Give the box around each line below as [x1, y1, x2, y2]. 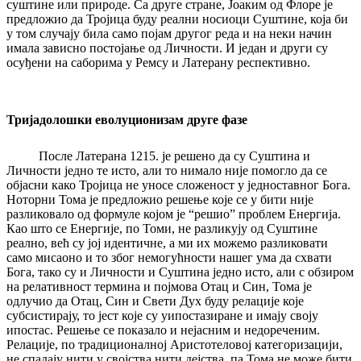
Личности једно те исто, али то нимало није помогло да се [6, 164, 327, 178]
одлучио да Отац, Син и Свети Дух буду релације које [6, 294, 304, 309]
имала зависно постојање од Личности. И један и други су [6, 41, 328, 56]
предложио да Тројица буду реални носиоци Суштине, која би [6, 12, 348, 27]
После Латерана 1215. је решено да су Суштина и [6, 149, 310, 164]
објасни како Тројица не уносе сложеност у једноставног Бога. [6, 178, 351, 193]
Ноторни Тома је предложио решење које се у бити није [6, 193, 313, 207]
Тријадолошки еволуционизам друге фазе [6, 113, 247, 127]
